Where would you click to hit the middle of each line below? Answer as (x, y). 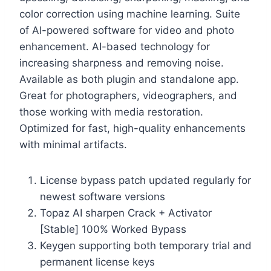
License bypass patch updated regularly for (145, 180)
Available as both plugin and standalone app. (129, 79)
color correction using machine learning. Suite (130, 14)
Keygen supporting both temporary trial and (146, 245)
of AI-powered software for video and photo (127, 30)
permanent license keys (97, 262)
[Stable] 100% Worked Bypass (113, 229)
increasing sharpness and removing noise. (122, 63)
